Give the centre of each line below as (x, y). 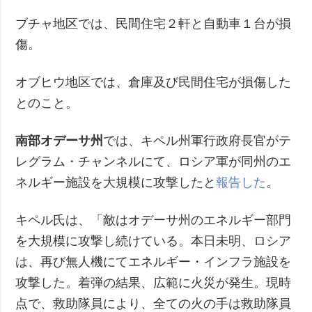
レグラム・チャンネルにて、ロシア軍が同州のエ (154, 161)
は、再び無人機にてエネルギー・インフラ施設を (154, 262)
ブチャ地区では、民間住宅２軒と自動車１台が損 (154, 23)
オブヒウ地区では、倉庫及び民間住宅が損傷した (154, 82)
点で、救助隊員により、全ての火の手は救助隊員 (154, 303)
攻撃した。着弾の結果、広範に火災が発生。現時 (154, 282)
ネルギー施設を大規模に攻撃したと (116, 182)
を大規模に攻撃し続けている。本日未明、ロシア (154, 241)
